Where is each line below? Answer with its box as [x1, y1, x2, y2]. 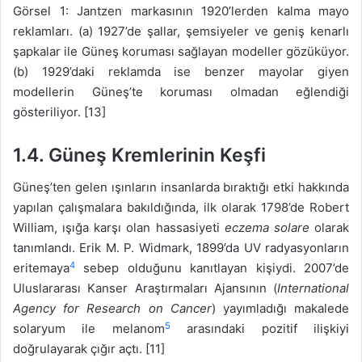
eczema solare [224, 220, 309, 236]
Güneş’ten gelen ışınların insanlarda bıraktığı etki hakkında [13, 179, 349, 196]
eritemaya [13, 260, 69, 276]
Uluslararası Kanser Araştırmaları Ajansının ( [13, 280, 277, 297]
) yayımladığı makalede [211, 301, 350, 317]
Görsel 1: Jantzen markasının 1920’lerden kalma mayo [13, 2, 349, 19]
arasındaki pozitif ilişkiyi [170, 321, 350, 337]
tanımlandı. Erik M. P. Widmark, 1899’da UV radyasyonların [13, 240, 349, 256]
